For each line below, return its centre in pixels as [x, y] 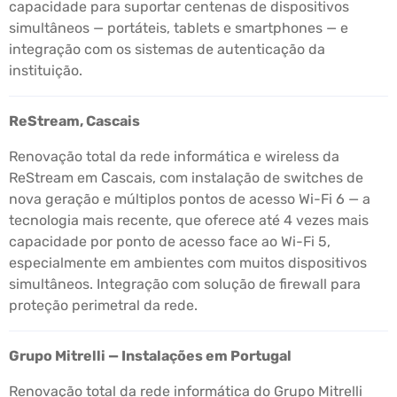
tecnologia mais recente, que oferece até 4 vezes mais [189, 221]
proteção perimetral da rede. [103, 306]
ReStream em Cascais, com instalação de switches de [186, 178]
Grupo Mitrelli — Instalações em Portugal [150, 356]
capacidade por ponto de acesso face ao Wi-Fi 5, [170, 242]
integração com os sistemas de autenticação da [167, 50]
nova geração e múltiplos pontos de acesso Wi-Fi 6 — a [190, 199]
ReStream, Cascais [74, 121]
